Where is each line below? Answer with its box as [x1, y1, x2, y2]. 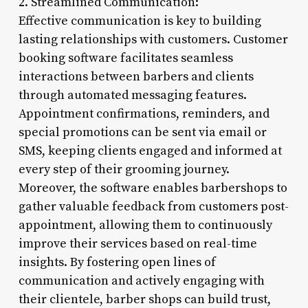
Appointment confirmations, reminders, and [18, 105, 269, 122]
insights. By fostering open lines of [18, 254, 216, 270]
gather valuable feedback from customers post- [18, 198, 289, 214]
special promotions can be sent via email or [18, 124, 267, 140]
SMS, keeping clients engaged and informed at [18, 142, 282, 159]
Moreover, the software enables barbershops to [18, 179, 287, 196]
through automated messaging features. [18, 87, 247, 103]
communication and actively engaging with [18, 272, 265, 289]
